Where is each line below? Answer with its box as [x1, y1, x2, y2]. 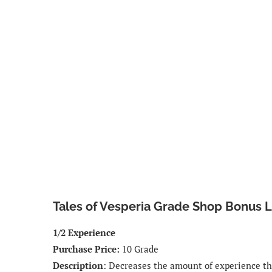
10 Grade [120, 242, 158, 255]
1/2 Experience [53, 226, 115, 239]
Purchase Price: [53, 242, 120, 255]
